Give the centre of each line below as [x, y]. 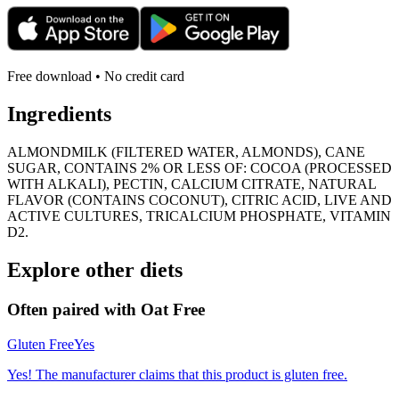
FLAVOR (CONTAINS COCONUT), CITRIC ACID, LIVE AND [199, 200]
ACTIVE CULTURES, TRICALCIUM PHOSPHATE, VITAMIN [199, 216]
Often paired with [74, 309]
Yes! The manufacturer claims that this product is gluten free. [177, 374]
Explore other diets [95, 270]
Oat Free [173, 309]
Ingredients [59, 114]
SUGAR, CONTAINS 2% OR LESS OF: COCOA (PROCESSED [199, 168]
